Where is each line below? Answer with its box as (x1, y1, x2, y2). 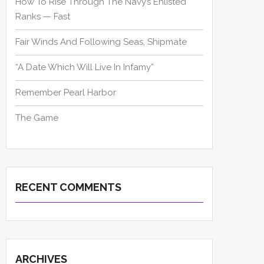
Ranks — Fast (15, 11, 70, 22)
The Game (15, 113, 58, 124)
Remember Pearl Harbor (15, 87, 116, 98)
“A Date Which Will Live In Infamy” (15, 62, 154, 73)
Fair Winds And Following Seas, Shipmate (15, 37, 187, 48)
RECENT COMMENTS (15, 181, 121, 194)
